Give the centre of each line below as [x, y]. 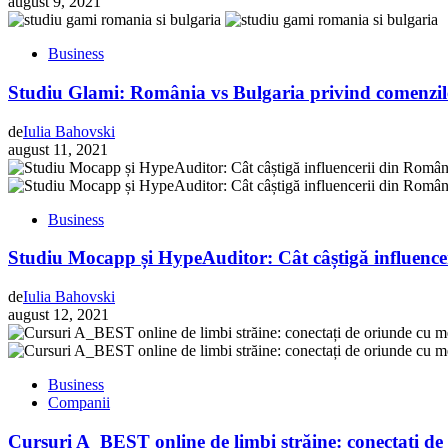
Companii [79, 402]
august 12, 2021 [58, 314]
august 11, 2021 [58, 149]
